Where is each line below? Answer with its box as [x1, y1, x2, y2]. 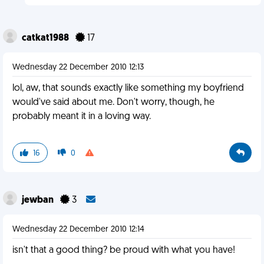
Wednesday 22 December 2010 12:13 [12, 63, 144, 72]
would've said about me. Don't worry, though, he [12, 98, 214, 107]
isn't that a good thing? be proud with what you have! [12, 246, 235, 255]
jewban [22, 196, 55, 205]
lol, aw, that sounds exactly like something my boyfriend [12, 84, 244, 93]
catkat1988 [22, 34, 71, 43]
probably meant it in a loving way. [12, 112, 151, 121]
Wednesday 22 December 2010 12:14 [12, 225, 144, 234]
